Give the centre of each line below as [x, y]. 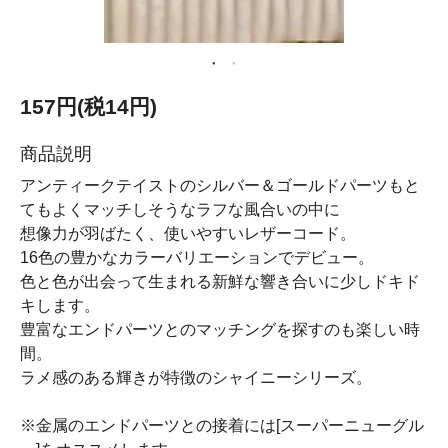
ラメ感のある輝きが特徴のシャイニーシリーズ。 [196, 377]
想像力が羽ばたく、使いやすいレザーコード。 [188, 233]
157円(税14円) [88, 106]
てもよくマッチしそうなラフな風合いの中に [180, 209]
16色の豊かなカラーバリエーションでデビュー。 [197, 257]
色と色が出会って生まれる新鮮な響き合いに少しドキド [220, 281]
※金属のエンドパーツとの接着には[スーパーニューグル [222, 425]
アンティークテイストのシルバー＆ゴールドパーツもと [220, 185]
